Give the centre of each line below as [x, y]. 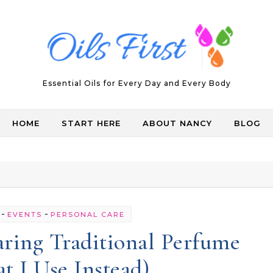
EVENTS [25, 214]
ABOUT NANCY [177, 123]
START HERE [91, 123]
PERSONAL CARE [88, 214]
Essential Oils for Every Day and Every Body [136, 83]
